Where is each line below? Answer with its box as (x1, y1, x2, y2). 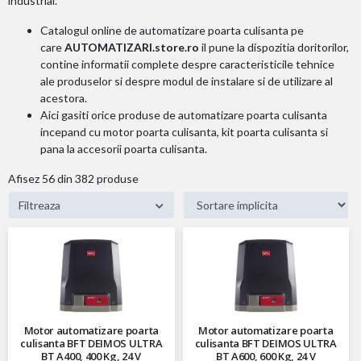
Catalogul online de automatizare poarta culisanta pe (40, 23, 304, 37)
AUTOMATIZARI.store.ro (64, 39, 199, 54)
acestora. (40, 90, 87, 105)
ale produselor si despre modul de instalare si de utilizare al (40, 73, 333, 88)
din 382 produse (55, 171, 139, 185)
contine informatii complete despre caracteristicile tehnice (40, 56, 334, 71)
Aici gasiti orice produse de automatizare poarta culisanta (40, 107, 327, 122)
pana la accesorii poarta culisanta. (40, 141, 207, 156)
